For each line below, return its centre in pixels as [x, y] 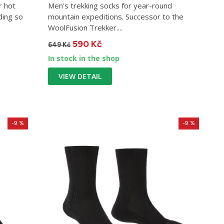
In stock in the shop [84, 58]
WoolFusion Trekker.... [85, 28]
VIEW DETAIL [80, 76]
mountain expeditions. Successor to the [116, 17]
